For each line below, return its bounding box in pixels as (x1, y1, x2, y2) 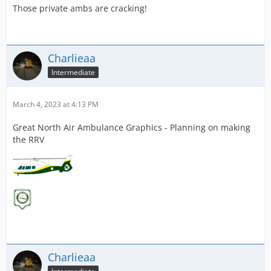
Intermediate (51, 67, 95, 77)
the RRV (13, 134, 44, 145)
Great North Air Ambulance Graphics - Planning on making (13, 122, 250, 133)
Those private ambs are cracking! (13, 2, 147, 14)
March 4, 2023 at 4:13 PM (13, 99, 99, 109)
